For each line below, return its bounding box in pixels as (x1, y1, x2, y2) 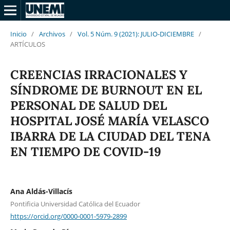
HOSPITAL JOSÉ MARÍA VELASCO (10, 112, 209, 129)
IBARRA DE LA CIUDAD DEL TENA (10, 128, 210, 144)
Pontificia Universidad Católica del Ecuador (10, 199, 140, 208)
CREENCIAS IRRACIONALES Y (10, 66, 187, 83)
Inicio (10, 29, 27, 39)
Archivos (39, 29, 65, 39)
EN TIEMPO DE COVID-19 (10, 143, 161, 160)
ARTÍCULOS (10, 39, 45, 49)
